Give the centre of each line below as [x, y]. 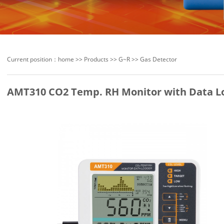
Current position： [32, 59]
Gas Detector [158, 59]
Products [96, 59]
